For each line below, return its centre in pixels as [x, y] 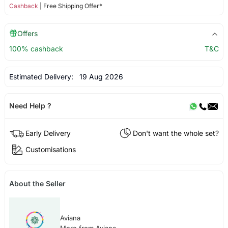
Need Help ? [30, 105]
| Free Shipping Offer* [70, 6]
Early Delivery [48, 133]
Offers [27, 33]
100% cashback [36, 48]
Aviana [70, 218]
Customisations [50, 149]
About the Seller [37, 184]
